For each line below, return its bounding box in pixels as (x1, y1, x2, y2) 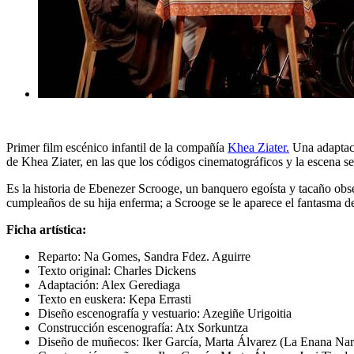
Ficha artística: (6, 222, 86, 236)
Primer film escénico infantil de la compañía (6, 140, 228, 154)
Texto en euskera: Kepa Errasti (38, 292, 194, 306)
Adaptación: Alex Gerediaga (38, 277, 183, 292)
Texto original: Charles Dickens (38, 263, 199, 277)
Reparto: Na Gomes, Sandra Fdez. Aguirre (38, 249, 254, 263)
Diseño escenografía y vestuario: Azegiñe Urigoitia (38, 306, 295, 320)
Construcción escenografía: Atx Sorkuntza (38, 320, 251, 334)
